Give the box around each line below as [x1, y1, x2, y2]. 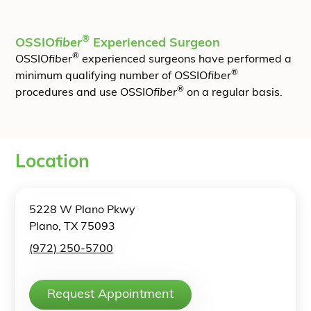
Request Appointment [47, 287, 174, 301]
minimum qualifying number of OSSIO [15, 70, 208, 82]
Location [15, 153, 90, 172]
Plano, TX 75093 [29, 221, 115, 233]
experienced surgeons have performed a [79, 53, 292, 65]
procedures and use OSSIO [15, 87, 153, 99]
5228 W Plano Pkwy [29, 204, 135, 216]
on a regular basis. [184, 87, 283, 99]
